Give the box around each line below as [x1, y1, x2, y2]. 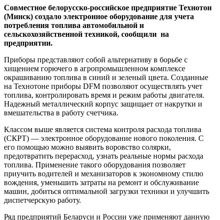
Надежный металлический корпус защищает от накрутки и [4, 100, 202, 109]
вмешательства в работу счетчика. [4, 109, 118, 117]
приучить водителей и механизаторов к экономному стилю [4, 169, 203, 178]
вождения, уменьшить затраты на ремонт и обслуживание [4, 178, 199, 187]
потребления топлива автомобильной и [4, 21, 144, 30]
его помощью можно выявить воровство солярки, [4, 143, 171, 152]
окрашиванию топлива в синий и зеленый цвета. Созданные [4, 73, 208, 82]
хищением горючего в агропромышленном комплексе [4, 64, 185, 73]
